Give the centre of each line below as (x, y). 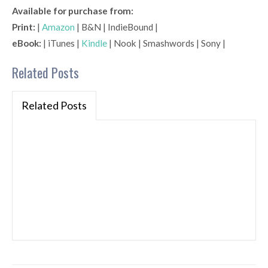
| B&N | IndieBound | (116, 27)
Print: (24, 27)
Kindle (94, 43)
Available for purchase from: (73, 11)
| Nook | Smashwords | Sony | (166, 43)
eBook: (27, 43)
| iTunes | (61, 43)
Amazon (58, 27)
